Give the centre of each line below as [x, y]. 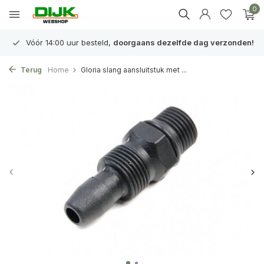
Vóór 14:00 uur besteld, [68, 42]
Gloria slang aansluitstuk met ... [134, 70]
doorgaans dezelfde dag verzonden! [184, 42]
